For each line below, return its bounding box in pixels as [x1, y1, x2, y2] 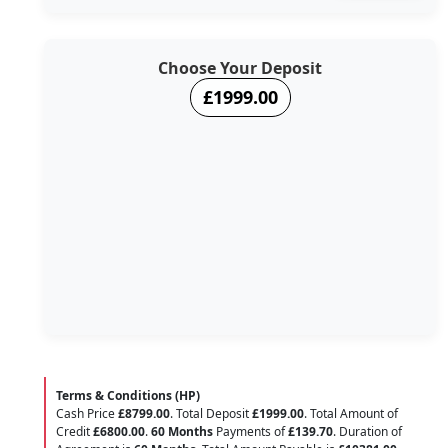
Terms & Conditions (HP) [56, 386, 200, 404]
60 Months [151, 422, 213, 440]
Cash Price [56, 404, 118, 422]
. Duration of [333, 422, 402, 440]
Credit [56, 422, 93, 440]
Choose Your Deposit [158, 57, 322, 80]
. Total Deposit [170, 404, 252, 422]
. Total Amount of [304, 404, 398, 422]
